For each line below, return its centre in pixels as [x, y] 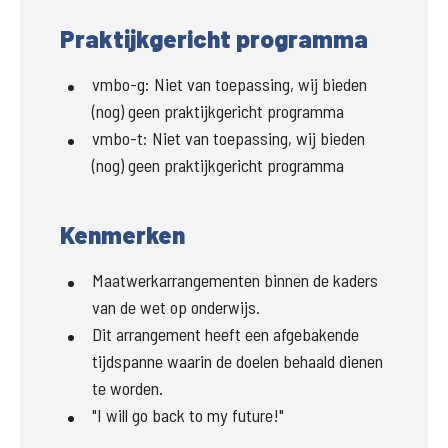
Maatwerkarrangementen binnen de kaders [235, 280]
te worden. [127, 388]
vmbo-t [117, 138]
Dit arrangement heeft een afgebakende [225, 334]
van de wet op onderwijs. [176, 307]
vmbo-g [118, 84]
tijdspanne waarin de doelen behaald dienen [237, 361]
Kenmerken [122, 235]
